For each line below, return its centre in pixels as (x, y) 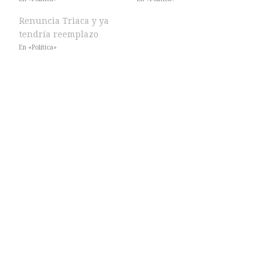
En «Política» (38, 47)
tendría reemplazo (58, 34)
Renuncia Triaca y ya (64, 20)
